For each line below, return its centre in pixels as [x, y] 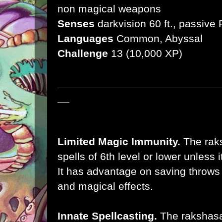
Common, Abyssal [160, 38]
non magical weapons [109, 9]
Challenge [83, 53]
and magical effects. [105, 186]
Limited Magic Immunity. [119, 141]
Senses [76, 24]
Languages [87, 38]
